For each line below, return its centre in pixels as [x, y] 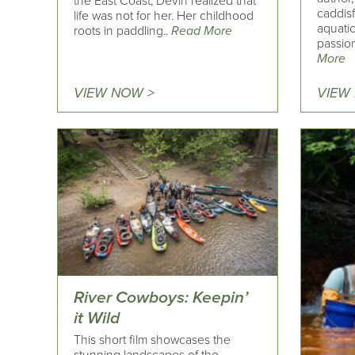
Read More [202, 31]
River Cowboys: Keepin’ [161, 297]
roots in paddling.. [122, 31]
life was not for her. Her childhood [164, 16]
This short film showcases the [152, 340]
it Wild [97, 318]
